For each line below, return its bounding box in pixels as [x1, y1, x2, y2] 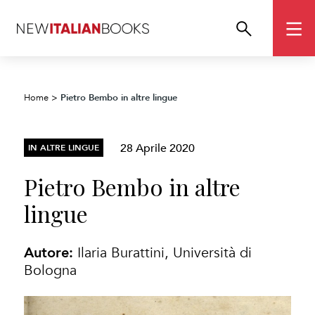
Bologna [24, 262, 77, 279]
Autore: [24, 241, 78, 264]
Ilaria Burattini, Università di [77, 244, 252, 262]
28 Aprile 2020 [120, 138, 195, 157]
